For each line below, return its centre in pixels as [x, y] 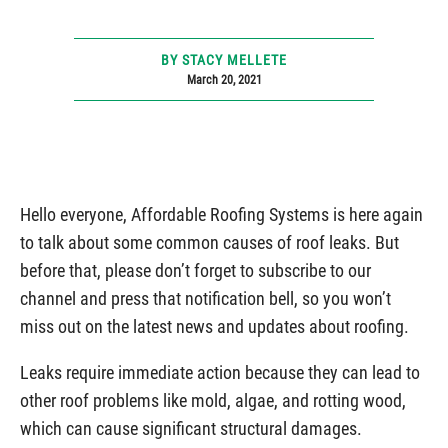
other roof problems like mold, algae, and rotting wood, [213, 400]
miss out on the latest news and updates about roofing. [216, 326]
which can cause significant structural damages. [193, 428]
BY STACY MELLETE [224, 60]
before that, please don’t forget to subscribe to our [195, 270]
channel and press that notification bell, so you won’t [205, 298]
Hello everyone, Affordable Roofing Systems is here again [221, 214]
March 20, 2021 [224, 80]
